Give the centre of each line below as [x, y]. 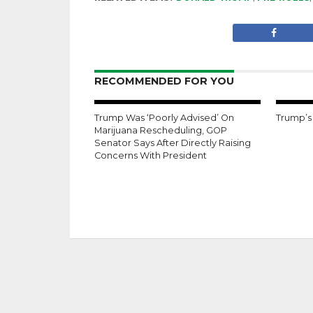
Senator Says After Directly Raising [172, 143]
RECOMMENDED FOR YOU [164, 81]
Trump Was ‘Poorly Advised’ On [164, 118]
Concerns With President [150, 155]
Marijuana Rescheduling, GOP [160, 130]
